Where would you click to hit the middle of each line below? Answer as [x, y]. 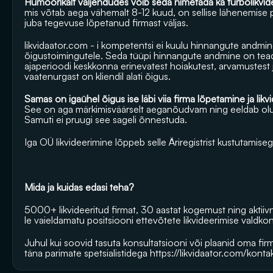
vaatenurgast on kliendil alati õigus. [97, 76]
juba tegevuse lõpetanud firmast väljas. [106, 23]
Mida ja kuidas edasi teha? [79, 187]
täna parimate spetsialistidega [87, 253]
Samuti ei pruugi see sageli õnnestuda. [106, 119]
